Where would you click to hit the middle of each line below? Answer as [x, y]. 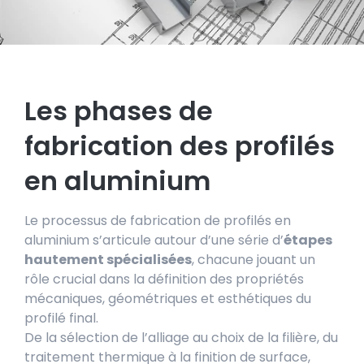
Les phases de [119, 110]
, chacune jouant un [253, 259]
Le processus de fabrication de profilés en [158, 220]
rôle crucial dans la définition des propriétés [164, 279]
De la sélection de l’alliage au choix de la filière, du [181, 337]
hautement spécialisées [108, 259]
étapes [308, 240]
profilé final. [61, 318]
